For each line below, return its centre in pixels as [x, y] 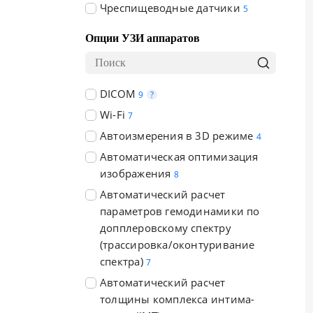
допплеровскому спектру [166, 228]
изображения [136, 173]
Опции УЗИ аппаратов [143, 38]
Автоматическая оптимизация [179, 156]
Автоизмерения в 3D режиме [177, 136]
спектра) [122, 261]
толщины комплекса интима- [177, 299]
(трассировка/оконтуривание [177, 245]
